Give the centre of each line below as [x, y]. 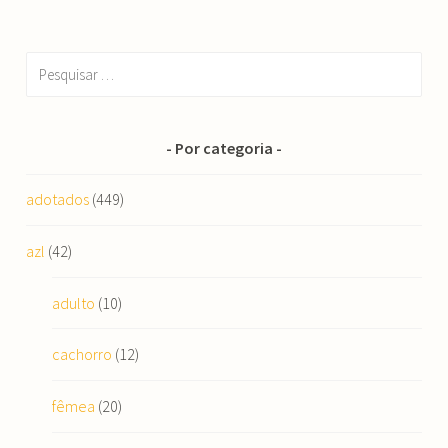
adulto [73, 302]
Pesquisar [57, 63]
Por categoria [224, 147]
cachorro [81, 354]
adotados [58, 199]
